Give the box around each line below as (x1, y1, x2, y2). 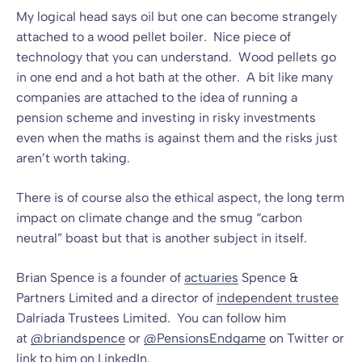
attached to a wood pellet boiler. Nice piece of (16, 28, 291, 44)
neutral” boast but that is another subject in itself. (16, 229, 307, 246)
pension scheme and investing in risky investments (16, 109, 316, 125)
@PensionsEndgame (144, 330, 266, 346)
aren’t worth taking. (16, 149, 130, 166)
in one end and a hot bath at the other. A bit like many (16, 69, 333, 85)
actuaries (184, 269, 238, 285)
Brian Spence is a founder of (16, 269, 184, 285)
